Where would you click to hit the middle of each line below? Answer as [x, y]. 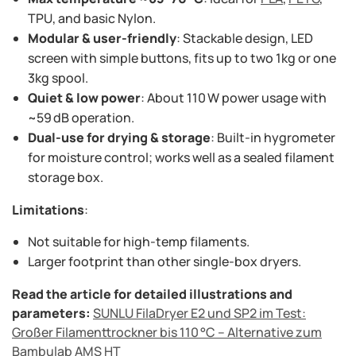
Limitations [48, 210]
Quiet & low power [84, 98]
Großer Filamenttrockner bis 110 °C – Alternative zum [167, 333]
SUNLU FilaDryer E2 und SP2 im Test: [199, 313]
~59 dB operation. [81, 118]
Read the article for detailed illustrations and [152, 294]
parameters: [52, 313]
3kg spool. [58, 78]
